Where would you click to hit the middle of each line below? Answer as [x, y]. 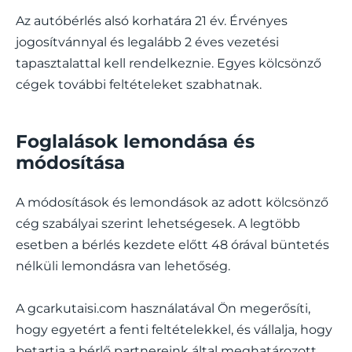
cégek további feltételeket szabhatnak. [139, 84]
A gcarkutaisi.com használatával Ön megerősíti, [163, 308]
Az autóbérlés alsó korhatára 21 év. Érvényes [152, 20]
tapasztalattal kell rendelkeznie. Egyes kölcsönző [169, 63]
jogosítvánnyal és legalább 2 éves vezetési [147, 42]
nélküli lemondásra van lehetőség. [123, 266]
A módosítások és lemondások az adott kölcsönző [172, 202]
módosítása [70, 162]
